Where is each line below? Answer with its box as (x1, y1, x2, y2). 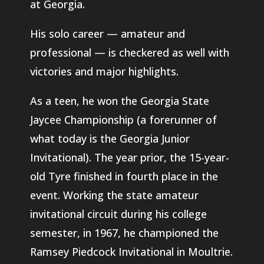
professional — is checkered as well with (29, 45, 229, 60)
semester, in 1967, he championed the (29, 225, 219, 240)
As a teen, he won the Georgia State (29, 93, 209, 108)
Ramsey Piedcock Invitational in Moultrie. (29, 244, 233, 259)
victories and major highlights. (29, 64, 179, 78)
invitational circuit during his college (29, 206, 207, 221)
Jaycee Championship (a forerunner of (29, 112, 217, 127)
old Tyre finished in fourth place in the (29, 169, 218, 183)
